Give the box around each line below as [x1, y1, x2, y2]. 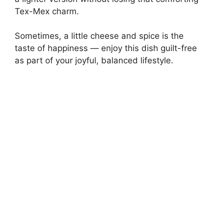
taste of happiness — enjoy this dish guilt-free [15, 43, 197, 54]
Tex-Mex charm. [15, 6, 79, 16]
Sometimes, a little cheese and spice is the [15, 31, 184, 41]
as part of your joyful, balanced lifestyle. [15, 55, 173, 66]
